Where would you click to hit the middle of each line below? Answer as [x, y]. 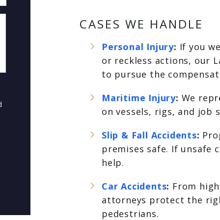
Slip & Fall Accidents [149, 135]
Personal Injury [138, 47]
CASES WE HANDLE [141, 24]
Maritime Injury [139, 98]
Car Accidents [134, 186]
